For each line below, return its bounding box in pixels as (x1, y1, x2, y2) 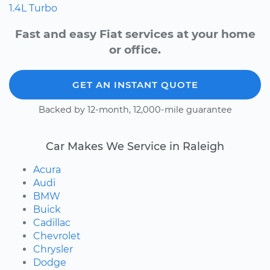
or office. (109, 42, 161, 57)
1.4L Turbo (9, 2, 57, 14)
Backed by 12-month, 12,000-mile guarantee (38, 104, 232, 115)
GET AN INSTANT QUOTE (72, 78, 198, 90)
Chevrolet (33, 230, 81, 242)
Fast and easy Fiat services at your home (14, 27, 256, 41)
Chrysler (33, 243, 73, 255)
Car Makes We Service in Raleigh (46, 139, 224, 152)
